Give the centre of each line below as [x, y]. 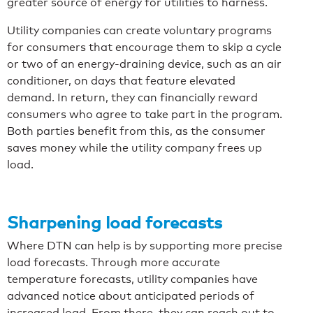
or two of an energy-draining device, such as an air [144, 64]
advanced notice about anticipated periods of [131, 296]
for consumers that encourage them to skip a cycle [144, 47]
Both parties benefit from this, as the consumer [136, 131]
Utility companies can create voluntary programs [139, 30]
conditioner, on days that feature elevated [121, 80]
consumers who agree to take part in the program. [145, 114]
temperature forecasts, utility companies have [132, 279]
